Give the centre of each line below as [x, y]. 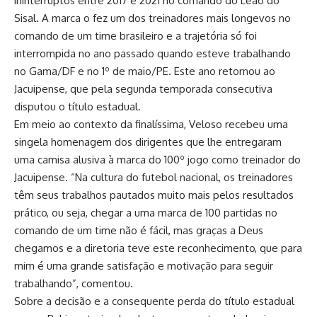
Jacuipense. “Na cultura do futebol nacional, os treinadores [154, 177]
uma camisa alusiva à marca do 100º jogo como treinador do [157, 160]
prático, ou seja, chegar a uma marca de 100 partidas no [146, 213]
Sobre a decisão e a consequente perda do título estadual [154, 301]
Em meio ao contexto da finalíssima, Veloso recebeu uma [151, 124]
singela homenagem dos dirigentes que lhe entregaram [148, 142]
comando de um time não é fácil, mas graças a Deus [139, 230]
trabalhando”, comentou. [74, 283]
